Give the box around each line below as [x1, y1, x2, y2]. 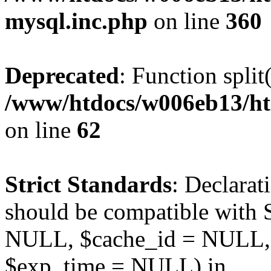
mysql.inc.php [5, 8, 148, 34]
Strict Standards [5, 171, 172, 197]
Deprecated [5, 62, 119, 88]
